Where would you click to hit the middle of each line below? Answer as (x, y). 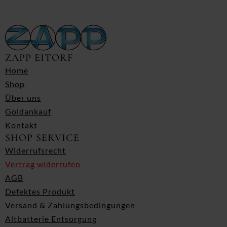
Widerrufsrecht (35, 150)
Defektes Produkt (40, 192)
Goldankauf (28, 111)
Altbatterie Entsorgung (51, 219)
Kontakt (21, 125)
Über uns (23, 98)
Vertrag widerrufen (43, 164)
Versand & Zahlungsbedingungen (70, 205)
